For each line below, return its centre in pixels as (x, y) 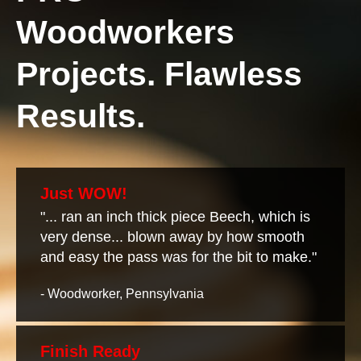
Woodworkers (125, 32)
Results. (81, 116)
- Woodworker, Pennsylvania (122, 293)
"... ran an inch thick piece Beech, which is (175, 216)
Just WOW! (84, 193)
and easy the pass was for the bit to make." (180, 257)
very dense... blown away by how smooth (172, 237)
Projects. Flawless (159, 74)
